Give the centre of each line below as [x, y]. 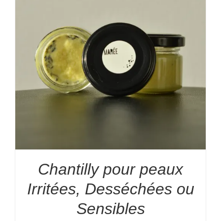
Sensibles [110, 209]
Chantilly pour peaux [110, 169]
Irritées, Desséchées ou [110, 189]
